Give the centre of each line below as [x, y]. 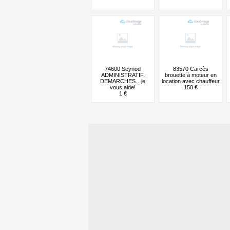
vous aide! [123, 87]
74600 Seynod [123, 69]
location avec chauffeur [190, 81]
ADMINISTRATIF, [123, 75]
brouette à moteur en [190, 75]
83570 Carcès [190, 69]
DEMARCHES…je [123, 81]
